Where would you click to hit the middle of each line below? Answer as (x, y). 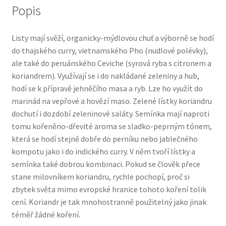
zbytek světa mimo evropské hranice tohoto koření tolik (109, 189)
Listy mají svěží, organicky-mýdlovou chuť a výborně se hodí (112, 38)
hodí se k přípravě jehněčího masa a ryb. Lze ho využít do (107, 89)
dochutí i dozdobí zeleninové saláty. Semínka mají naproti (110, 114)
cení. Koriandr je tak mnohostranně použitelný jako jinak (109, 202)
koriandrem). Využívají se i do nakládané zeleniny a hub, (105, 76)
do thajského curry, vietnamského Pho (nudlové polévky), (109, 51)
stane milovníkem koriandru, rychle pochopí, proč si (100, 177)
